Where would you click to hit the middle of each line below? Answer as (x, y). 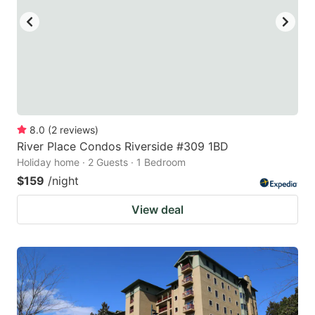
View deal (157, 210)
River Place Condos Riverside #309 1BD (123, 147)
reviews (77, 130)
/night (63, 181)
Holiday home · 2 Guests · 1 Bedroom (101, 162)
